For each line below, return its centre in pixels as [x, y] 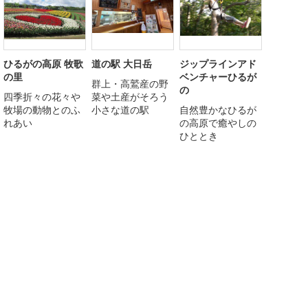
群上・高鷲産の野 [130, 83]
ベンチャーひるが [218, 76]
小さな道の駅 [120, 109]
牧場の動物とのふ [42, 109]
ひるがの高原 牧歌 [43, 63]
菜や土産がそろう [130, 96]
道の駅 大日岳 [122, 63]
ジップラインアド [218, 63]
